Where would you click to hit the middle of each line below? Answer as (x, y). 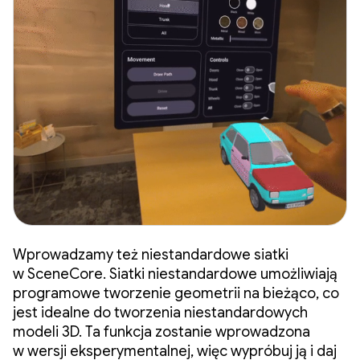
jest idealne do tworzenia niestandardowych (160, 312)
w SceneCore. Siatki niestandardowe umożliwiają (175, 274)
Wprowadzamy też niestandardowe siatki (151, 254)
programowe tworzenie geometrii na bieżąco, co (176, 293)
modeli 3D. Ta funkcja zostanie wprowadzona (162, 331)
